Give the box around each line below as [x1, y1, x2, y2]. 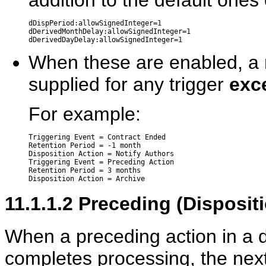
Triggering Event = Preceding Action [28, 158, 174, 167]
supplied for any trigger [28, 74, 229, 96]
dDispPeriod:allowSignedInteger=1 [28, 19, 161, 28]
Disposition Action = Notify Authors [28, 150, 174, 159]
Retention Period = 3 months [28, 166, 141, 175]
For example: [28, 103, 141, 125]
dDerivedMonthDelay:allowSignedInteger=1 [28, 27, 191, 36]
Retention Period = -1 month [28, 141, 141, 150]
